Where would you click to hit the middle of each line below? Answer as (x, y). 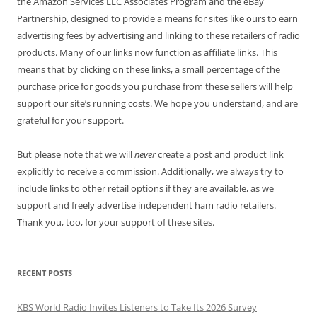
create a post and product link (220, 155)
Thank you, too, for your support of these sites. (116, 223)
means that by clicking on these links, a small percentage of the (149, 70)
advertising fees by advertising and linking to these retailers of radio (158, 36)
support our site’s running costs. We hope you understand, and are (157, 104)
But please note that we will (76, 155)
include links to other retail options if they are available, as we (145, 189)
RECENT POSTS (45, 273)
